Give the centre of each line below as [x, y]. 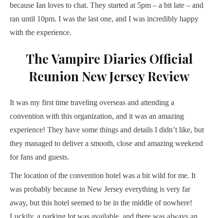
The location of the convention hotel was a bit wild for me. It [103, 175]
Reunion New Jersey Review [109, 76]
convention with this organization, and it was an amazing [97, 116]
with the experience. [41, 33]
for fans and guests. [39, 157]
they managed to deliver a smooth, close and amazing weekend [106, 143]
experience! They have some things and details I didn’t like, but [107, 129]
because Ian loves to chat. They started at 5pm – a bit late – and [107, 5]
